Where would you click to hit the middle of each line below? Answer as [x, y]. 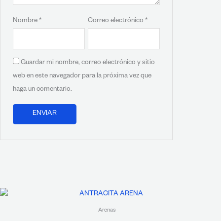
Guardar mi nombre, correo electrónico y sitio [88, 63]
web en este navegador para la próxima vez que [82, 76]
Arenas [107, 211]
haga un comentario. [43, 90]
